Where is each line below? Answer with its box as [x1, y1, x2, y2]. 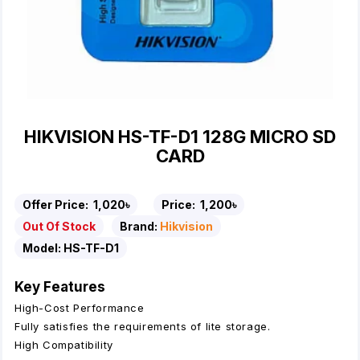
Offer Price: [22, 198, 91, 211]
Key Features [14, 279, 105, 295]
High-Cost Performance [14, 301, 145, 314]
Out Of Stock [22, 219, 96, 233]
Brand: [120, 219, 157, 233]
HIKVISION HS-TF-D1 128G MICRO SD [24, 126, 336, 147]
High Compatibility [14, 338, 113, 351]
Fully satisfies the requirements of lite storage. [14, 320, 271, 333]
